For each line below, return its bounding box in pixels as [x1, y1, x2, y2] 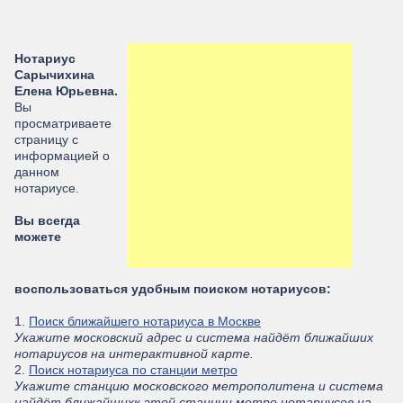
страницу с [14, 132, 78, 147]
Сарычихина [14, 67, 94, 82]
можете [14, 229, 61, 244]
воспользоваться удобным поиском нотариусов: [14, 282, 331, 296]
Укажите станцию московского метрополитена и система [14, 379, 383, 393]
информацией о [14, 148, 110, 163]
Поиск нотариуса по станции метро [29, 363, 237, 377]
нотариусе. [14, 181, 79, 195]
